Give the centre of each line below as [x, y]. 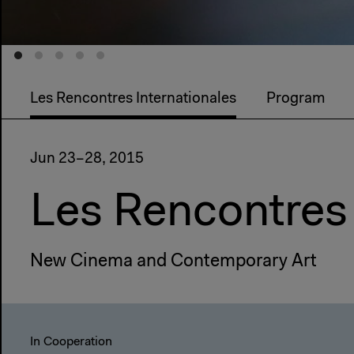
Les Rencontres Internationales [133, 99]
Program [295, 99]
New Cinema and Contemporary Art [173, 262]
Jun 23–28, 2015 [87, 160]
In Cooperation [71, 343]
